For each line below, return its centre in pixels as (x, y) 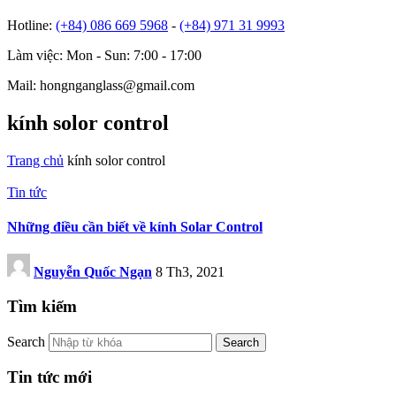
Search (26, 341)
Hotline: (31, 25)
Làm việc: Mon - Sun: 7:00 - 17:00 (104, 55)
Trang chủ (35, 160)
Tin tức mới (49, 377)
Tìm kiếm (42, 306)
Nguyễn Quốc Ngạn (93, 272)
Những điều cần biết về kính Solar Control (135, 226)
